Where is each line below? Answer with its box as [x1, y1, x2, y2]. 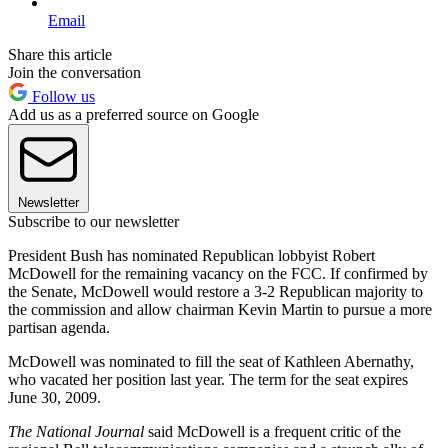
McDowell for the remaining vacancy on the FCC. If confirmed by [8, 264, 428, 282]
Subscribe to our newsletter [8, 212, 179, 230]
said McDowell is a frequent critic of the [144, 422, 401, 440]
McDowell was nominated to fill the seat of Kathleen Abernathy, [8, 352, 414, 370]
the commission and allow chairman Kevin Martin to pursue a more [8, 300, 432, 318]
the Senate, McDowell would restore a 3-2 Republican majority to [8, 282, 423, 300]
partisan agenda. [8, 318, 110, 336]
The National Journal [8, 422, 144, 440]
